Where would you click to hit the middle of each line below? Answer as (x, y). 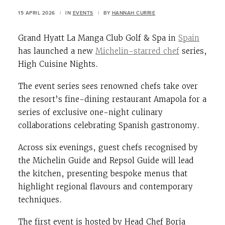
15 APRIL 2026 (37, 13)
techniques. (40, 199)
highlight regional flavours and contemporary (105, 186)
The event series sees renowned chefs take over (108, 86)
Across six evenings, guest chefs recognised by (108, 147)
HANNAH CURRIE (133, 13)
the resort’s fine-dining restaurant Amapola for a (112, 99)
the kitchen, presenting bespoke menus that (103, 173)
